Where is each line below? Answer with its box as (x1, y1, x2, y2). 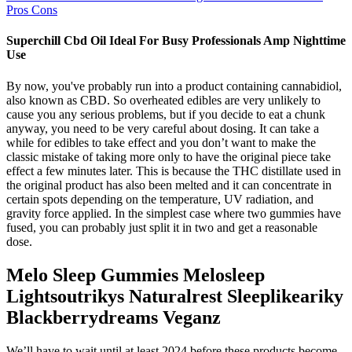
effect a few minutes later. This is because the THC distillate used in (6, 163, 341, 178)
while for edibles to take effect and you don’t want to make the (6, 135, 316, 149)
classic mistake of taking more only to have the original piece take (6, 149, 331, 163)
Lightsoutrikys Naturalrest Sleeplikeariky (6, 285, 343, 306)
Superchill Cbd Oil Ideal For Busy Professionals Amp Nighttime (6, 34, 346, 48)
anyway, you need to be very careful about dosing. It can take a (6, 121, 319, 135)
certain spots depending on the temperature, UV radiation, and (6, 192, 313, 206)
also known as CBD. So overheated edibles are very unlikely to (6, 93, 321, 107)
